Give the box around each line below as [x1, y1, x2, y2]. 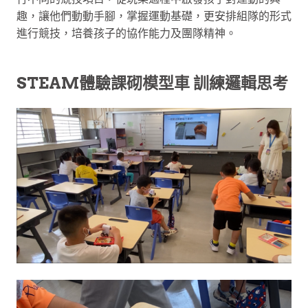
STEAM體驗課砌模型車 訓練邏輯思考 [16, 73, 288, 93]
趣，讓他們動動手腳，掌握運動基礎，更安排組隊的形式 [16, 8, 291, 23]
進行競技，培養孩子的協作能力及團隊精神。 [16, 25, 236, 40]
